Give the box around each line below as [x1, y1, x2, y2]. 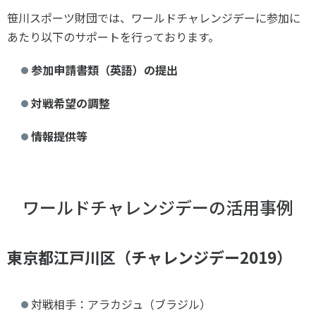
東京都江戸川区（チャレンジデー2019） [7, 245, 292, 269]
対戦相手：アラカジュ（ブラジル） [31, 296, 211, 313]
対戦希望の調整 [31, 95, 110, 112]
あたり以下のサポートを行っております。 [7, 28, 219, 46]
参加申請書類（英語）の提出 [31, 61, 178, 79]
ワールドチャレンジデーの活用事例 [23, 195, 293, 220]
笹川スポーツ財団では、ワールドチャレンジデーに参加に [7, 9, 300, 27]
